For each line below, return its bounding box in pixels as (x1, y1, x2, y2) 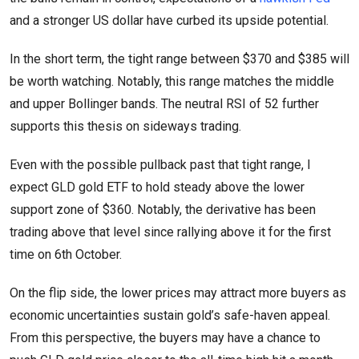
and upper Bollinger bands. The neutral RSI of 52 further (10, 95, 319, 111)
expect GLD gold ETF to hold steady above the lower (10, 179, 305, 195)
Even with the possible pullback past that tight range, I (10, 156, 311, 172)
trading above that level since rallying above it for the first (10, 224, 331, 240)
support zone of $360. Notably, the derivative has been (10, 201, 316, 217)
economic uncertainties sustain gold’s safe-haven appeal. (10, 307, 330, 323)
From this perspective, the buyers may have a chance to (10, 329, 321, 345)
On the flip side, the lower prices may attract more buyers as (10, 284, 346, 301)
